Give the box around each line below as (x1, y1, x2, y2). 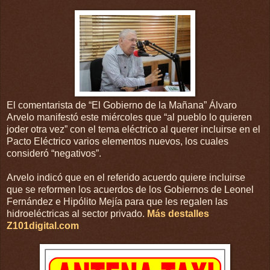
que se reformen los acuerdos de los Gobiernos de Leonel (7, 184, 254, 195)
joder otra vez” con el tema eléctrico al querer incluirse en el (7, 124, 260, 134)
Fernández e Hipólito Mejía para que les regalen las (7, 196, 228, 207)
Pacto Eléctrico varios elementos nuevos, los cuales (7, 136, 228, 146)
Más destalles (147, 208, 209, 219)
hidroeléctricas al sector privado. (7, 208, 147, 219)
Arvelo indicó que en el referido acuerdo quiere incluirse (7, 172, 245, 183)
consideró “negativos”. (7, 148, 101, 159)
